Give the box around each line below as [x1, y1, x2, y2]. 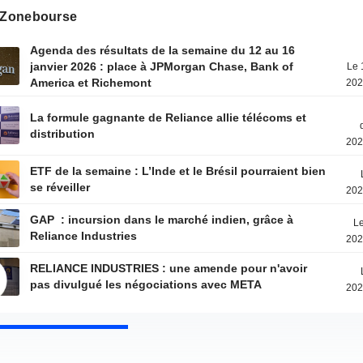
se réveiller [30, 181, 91, 194]
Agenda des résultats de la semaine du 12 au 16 [30, 44, 296, 57]
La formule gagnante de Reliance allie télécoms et [30, 111, 307, 124]
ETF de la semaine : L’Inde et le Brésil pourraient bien [30, 164, 327, 177]
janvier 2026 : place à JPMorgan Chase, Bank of [30, 60, 294, 73]
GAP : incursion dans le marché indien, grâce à [30, 213, 294, 226]
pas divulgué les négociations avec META [30, 278, 263, 291]
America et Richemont [30, 76, 152, 89]
